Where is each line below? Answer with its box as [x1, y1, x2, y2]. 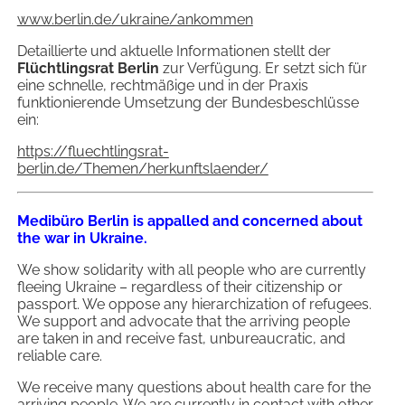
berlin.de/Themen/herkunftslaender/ [16, 160, 268, 178]
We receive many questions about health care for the [16, 379, 371, 397]
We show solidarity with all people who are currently [16, 261, 366, 279]
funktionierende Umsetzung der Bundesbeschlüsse [16, 94, 359, 112]
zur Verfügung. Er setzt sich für [158, 60, 367, 78]
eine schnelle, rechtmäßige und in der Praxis [16, 77, 308, 95]
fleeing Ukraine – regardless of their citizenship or [16, 278, 343, 297]
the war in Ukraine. [16, 230, 147, 248]
